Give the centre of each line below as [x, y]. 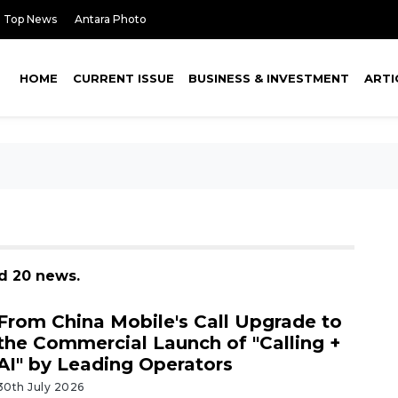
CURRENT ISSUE [123, 78]
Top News [30, 19]
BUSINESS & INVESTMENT [269, 78]
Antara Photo [111, 19]
